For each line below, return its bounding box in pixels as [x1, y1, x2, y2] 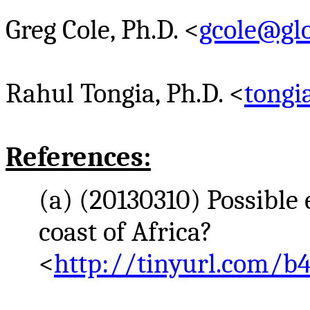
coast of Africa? [39, 216, 212, 248]
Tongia [80, 77, 155, 109]
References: [6, 141, 151, 173]
